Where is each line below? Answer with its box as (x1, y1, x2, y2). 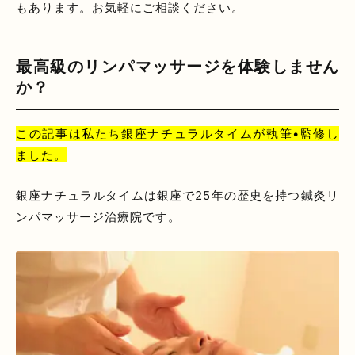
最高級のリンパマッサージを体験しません (16, 56, 339, 76)
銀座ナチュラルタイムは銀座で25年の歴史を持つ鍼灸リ (16, 187, 339, 203)
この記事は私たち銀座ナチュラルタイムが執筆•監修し (16, 125, 339, 141)
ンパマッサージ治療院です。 (16, 208, 181, 224)
